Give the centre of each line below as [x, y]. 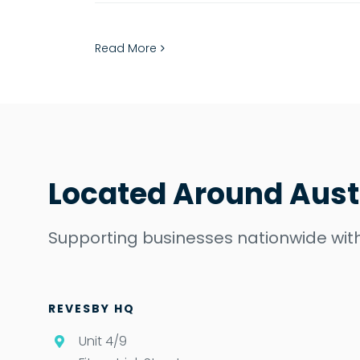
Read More [126, 48]
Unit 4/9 [103, 341]
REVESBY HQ [92, 308]
